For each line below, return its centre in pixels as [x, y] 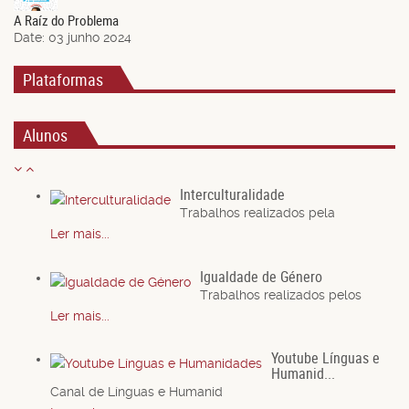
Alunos [45, 135]
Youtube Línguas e [325, 358]
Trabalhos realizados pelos [281, 294]
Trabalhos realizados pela [257, 213]
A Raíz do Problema [66, 21]
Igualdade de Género [261, 276]
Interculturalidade [232, 195]
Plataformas [63, 80]
